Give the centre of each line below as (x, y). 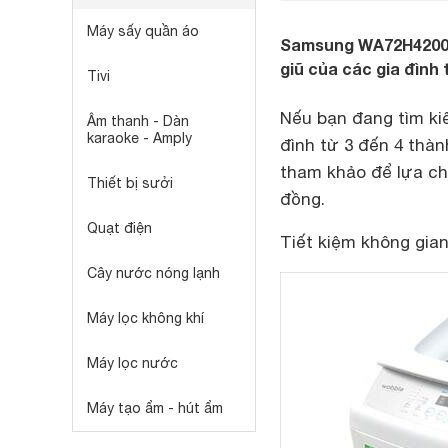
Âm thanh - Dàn (138, 121)
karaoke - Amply (139, 138)
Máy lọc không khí (145, 318)
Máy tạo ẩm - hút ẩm (155, 408)
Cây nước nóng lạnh (153, 273)
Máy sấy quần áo (143, 31)
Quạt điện (119, 228)
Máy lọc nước (132, 363)
